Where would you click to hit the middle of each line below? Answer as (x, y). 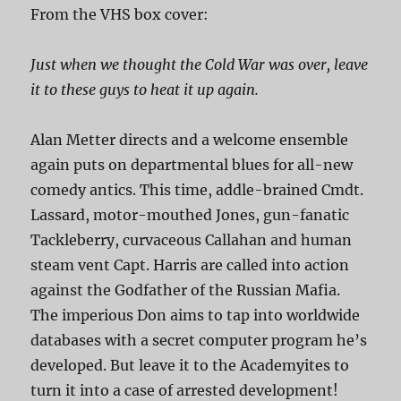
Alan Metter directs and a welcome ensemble (190, 140)
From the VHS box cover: (120, 15)
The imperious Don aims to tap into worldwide (196, 316)
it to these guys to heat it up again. (145, 90)
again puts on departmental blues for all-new (192, 165)
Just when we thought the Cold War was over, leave (200, 65)
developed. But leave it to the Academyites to (190, 366)
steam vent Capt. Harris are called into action (190, 265)
